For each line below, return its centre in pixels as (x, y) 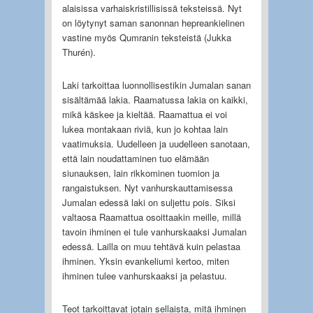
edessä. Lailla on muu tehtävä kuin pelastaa (151, 246)
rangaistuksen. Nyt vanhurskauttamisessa (147, 187)
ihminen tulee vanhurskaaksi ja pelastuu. (144, 275)
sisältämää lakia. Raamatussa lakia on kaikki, (155, 99)
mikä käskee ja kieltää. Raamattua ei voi (144, 114)
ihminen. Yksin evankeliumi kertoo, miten (145, 261)
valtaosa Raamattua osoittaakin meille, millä (151, 217)
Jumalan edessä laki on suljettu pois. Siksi (148, 202)
